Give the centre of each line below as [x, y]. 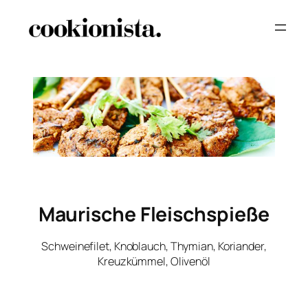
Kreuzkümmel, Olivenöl [154, 261]
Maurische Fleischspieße [154, 214]
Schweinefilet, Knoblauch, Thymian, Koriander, [154, 246]
